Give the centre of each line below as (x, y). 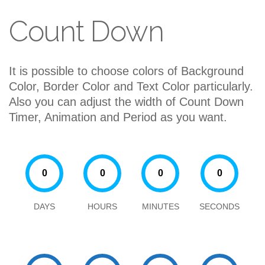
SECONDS (219, 206)
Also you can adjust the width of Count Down (126, 102)
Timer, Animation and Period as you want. (118, 117)
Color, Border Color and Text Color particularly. (131, 86)
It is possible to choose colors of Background (126, 71)
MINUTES (160, 206)
